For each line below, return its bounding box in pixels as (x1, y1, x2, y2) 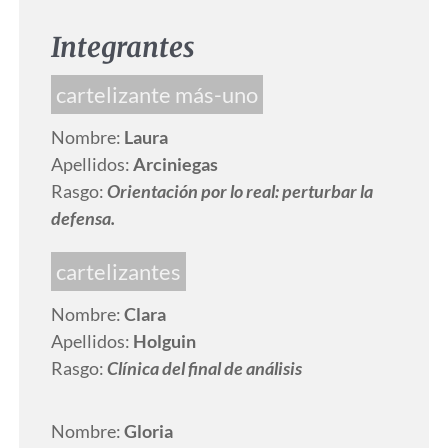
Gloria (123, 420, 173, 443)
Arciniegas (132, 153, 218, 176)
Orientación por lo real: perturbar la (106, 180, 373, 203)
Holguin (132, 330, 196, 353)
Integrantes (50, 30, 195, 65)
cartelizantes (55, 258, 181, 286)
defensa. (50, 207, 115, 230)
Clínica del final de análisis (106, 357, 302, 380)
